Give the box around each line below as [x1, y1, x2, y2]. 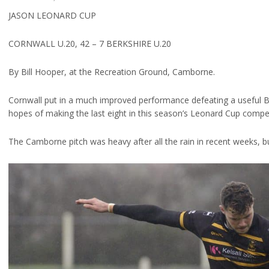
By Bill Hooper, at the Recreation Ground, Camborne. [8, 65, 215, 77]
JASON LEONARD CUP [8, 9, 96, 21]
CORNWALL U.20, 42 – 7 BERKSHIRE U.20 [8, 37, 171, 49]
